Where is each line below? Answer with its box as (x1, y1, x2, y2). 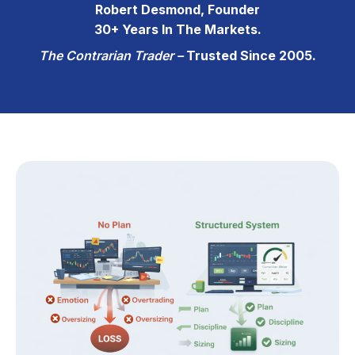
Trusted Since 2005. (186, 48, 316, 64)
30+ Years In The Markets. (94, 21, 261, 38)
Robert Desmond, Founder (95, 2, 260, 18)
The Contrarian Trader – (39, 48, 186, 64)
